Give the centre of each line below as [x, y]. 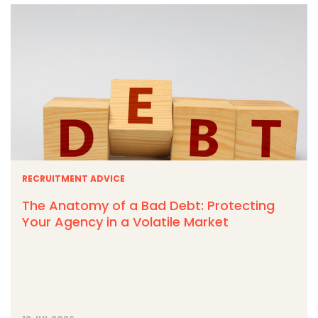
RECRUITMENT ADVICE [73, 178]
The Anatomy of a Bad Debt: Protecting [148, 205]
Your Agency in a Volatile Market [125, 221]
